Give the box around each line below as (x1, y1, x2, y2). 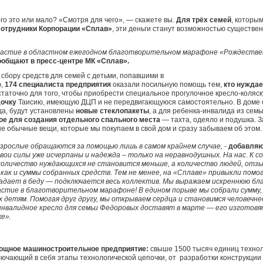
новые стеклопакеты (76, 107, 149, 115)
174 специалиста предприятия (5, 80, 111, 89)
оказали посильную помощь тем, (111, 80, 224, 89)
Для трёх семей (174, 16, 231, 24)
